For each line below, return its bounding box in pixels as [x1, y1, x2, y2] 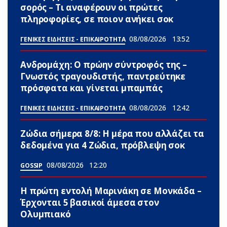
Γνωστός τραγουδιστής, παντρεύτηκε [20, 70, 186, 83]
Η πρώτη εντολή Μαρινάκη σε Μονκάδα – [20, 185, 202, 197]
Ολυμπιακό [20, 208, 71, 220]
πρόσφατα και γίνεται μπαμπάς [20, 82, 163, 94]
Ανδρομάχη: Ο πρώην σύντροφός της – [20, 59, 187, 71]
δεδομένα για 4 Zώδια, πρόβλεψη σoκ [20, 139, 185, 152]
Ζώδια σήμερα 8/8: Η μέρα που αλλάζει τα [20, 128, 205, 140]
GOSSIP [20, 161, 43, 170]
